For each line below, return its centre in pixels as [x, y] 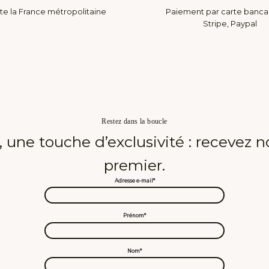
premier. [134, 165]
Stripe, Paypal [230, 24]
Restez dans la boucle [134, 121]
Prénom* [134, 216]
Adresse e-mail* [134, 180]
